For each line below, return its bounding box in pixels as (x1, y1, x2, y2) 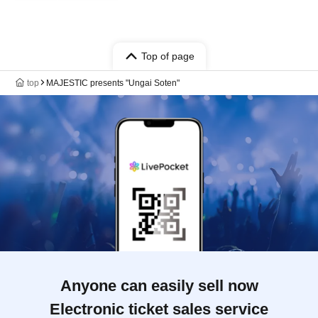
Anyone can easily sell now (60, 276, 258, 295)
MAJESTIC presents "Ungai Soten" (46, 77, 180, 88)
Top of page (141, 50, 194, 62)
